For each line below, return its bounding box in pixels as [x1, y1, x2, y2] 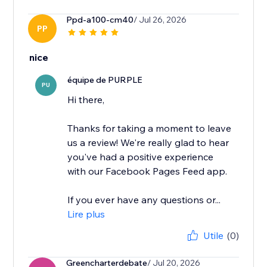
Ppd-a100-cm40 [66, 14, 134, 26]
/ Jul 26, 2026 [133, 14, 187, 26]
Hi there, [67, 94, 105, 106]
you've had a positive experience [67, 151, 214, 163]
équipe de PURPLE [67, 74, 143, 86]
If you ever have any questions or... [67, 194, 221, 206]
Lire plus [67, 208, 105, 221]
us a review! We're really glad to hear [67, 136, 229, 149]
